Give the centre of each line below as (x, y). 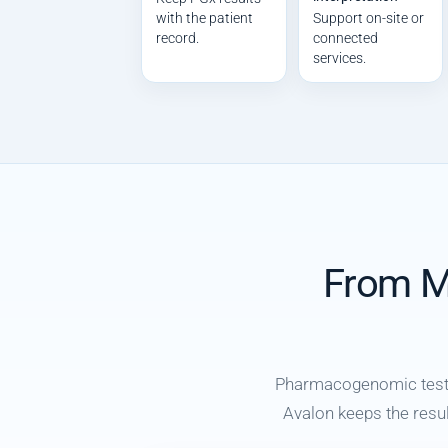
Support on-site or (369, 19)
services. (340, 59)
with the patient (205, 19)
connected (346, 39)
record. (178, 39)
